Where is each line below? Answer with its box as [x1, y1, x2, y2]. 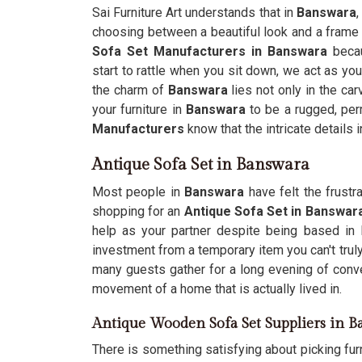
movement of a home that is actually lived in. [92, 281, 342, 297]
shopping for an [92, 204, 184, 219]
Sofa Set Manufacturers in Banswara [92, 44, 328, 59]
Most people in [92, 184, 185, 200]
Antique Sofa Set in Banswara [92, 155, 309, 175]
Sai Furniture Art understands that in [92, 5, 293, 20]
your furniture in [92, 102, 182, 117]
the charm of [92, 82, 168, 98]
